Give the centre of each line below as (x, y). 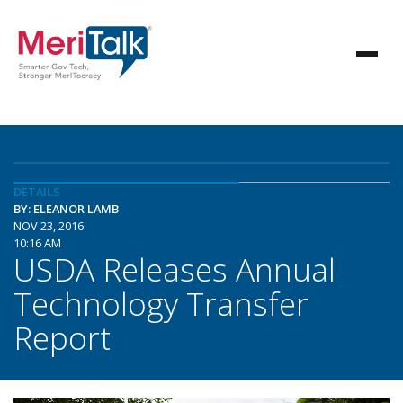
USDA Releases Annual (175, 269)
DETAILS (37, 192)
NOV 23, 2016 (49, 226)
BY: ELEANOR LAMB (66, 209)
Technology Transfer (161, 303)
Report (62, 337)
